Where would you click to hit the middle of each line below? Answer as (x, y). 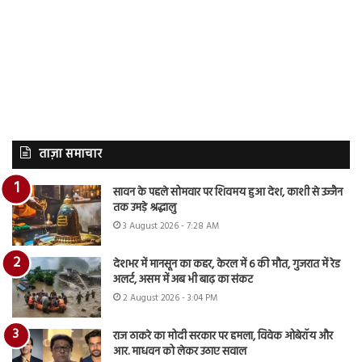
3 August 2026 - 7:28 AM (171, 227)
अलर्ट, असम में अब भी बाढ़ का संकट (183, 280)
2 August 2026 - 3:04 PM (170, 299)
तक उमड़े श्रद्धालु (145, 208)
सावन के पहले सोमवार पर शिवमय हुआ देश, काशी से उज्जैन (228, 193)
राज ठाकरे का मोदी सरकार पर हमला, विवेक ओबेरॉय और (223, 337)
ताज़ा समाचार (70, 155)
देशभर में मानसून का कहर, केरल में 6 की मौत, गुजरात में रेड (227, 265)
